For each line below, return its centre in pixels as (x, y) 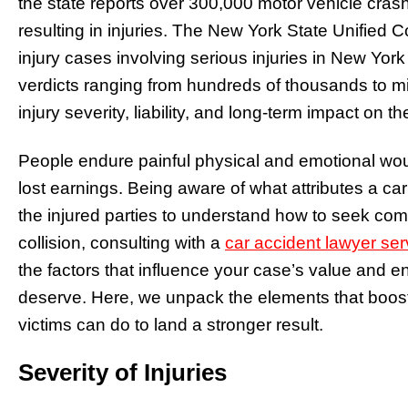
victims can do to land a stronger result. (171, 324)
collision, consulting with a (122, 242)
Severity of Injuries (122, 373)
